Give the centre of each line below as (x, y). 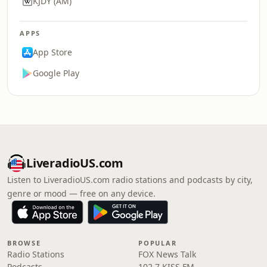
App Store (52, 52)
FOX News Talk (167, 254)
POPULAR (158, 243)
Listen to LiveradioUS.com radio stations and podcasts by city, (130, 180)
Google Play (56, 73)
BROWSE (24, 243)
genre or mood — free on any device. (81, 193)
